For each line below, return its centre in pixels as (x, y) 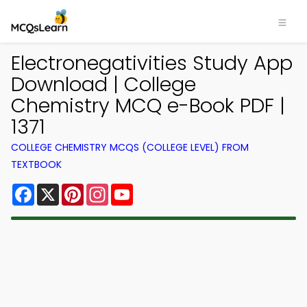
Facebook (61, 189)
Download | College (103, 84)
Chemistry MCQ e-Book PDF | (148, 106)
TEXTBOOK (36, 164)
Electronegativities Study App (152, 63)
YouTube (156, 189)
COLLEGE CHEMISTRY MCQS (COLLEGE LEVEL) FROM (130, 147)
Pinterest (108, 189)
